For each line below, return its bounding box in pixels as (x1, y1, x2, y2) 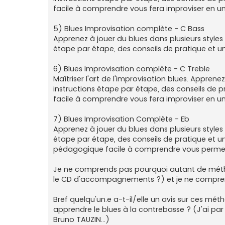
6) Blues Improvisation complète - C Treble (53, 64, 210, 74)
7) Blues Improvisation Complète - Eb (53, 114, 189, 125)
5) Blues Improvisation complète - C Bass (53, 24, 204, 34)
